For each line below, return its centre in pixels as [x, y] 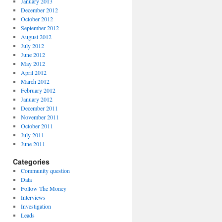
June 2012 [33, 55]
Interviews [33, 197]
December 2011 [39, 108]
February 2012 [38, 90]
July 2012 [32, 46]
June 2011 [33, 144]
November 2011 [40, 117]
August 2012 [36, 37]
